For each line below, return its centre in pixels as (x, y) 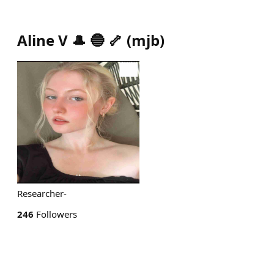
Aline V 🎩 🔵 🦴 (70, 40)
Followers (55, 214)
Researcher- (42, 193)
